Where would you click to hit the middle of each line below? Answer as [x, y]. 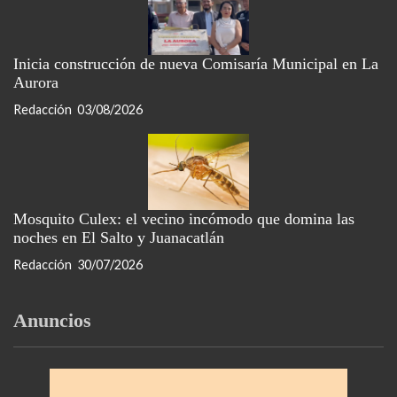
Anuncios [52, 320]
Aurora [36, 83]
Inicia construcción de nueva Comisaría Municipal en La [196, 64]
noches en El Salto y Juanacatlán [119, 237]
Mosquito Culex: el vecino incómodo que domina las [184, 218]
